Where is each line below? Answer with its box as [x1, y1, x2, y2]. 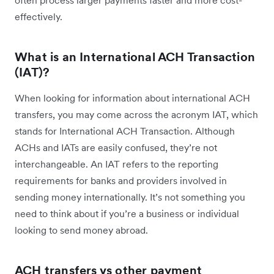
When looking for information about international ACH [15, 92, 250, 105]
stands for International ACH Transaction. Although [15, 125, 235, 138]
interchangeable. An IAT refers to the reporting [15, 158, 218, 171]
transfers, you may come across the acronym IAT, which [15, 108, 258, 121]
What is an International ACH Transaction [15, 49, 256, 65]
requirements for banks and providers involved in [15, 174, 227, 187]
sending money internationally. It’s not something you [15, 191, 245, 204]
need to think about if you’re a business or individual [15, 207, 239, 220]
